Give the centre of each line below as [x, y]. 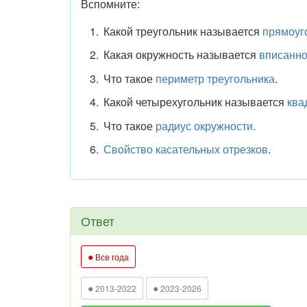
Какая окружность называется [181, 55]
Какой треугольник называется [183, 31]
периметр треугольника [215, 78]
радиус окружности [204, 125]
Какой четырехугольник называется [195, 102]
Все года [111, 257]
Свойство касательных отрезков [185, 149]
